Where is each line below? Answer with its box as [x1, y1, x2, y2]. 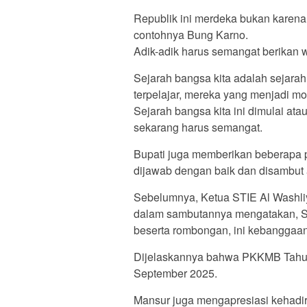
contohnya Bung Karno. [134, 26, 248, 42]
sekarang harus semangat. [134, 119, 262, 135]
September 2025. [134, 265, 217, 281]
